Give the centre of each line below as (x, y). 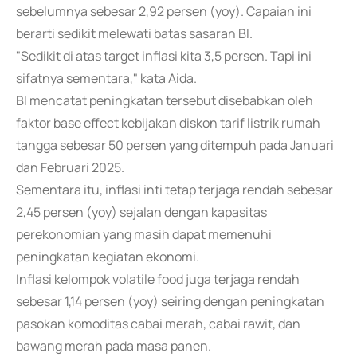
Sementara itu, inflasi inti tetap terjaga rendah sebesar (175, 190)
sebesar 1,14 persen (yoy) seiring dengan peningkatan (170, 301)
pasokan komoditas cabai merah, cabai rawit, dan (158, 324)
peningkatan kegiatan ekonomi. (108, 257)
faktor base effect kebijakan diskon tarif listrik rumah (168, 123)
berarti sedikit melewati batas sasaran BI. (134, 33)
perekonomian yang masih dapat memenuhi (144, 234)
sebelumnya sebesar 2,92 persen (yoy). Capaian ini (164, 11)
